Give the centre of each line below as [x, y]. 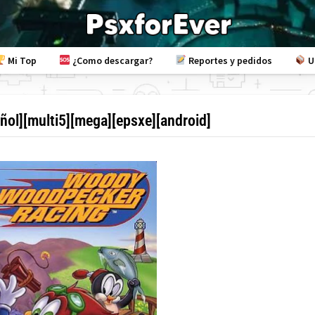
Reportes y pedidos [230, 60]
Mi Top [21, 60]
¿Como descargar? [112, 60]
